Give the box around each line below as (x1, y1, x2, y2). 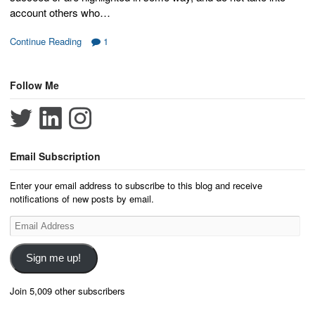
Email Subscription (10, 149, 101, 164)
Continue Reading (10, 34, 82, 49)
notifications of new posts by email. (10, 191, 154, 205)
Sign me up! (26, 252, 82, 264)
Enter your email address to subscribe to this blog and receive (10, 178, 262, 192)
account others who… (10, 4, 110, 20)
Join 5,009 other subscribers (10, 284, 125, 297)
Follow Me (10, 77, 59, 92)
